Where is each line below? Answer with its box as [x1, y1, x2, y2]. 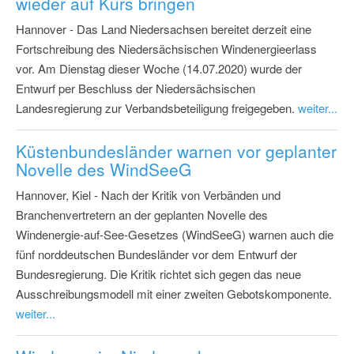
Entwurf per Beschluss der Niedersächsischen [16, 79, 255, 96]
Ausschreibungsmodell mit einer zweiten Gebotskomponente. [16, 284, 332, 302]
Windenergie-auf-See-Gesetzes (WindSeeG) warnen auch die [16, 225, 333, 243]
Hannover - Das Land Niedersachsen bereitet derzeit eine [16, 20, 311, 37]
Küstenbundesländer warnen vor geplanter [16, 138, 337, 163]
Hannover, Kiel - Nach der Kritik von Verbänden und [16, 186, 281, 203]
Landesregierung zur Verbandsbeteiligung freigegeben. [16, 99, 298, 116]
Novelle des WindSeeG [16, 156, 191, 181]
